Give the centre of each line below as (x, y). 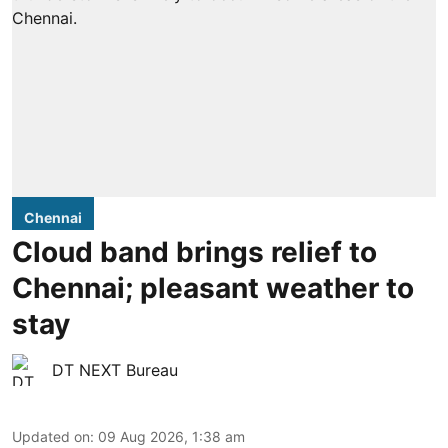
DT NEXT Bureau (115, 369)
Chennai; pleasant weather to (213, 287)
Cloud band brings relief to (194, 251)
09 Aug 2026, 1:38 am (171, 436)
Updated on (51, 436)
